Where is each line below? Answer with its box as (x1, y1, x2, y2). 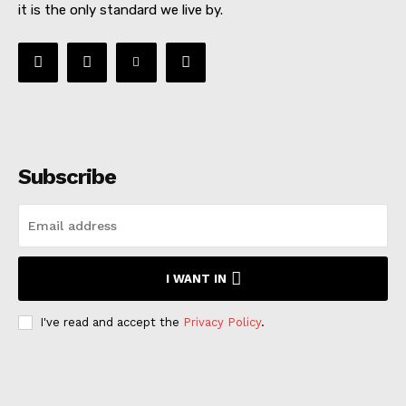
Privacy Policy (183, 314, 261, 329)
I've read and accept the (40, 314, 183, 329)
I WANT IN (165, 271, 227, 285)
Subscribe (18, 163, 116, 189)
